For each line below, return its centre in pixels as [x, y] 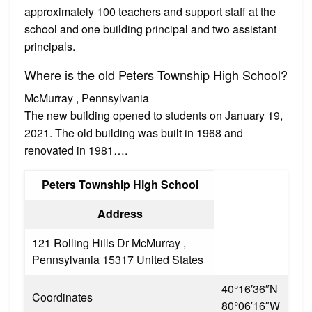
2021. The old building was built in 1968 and [134, 132]
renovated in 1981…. [76, 150]
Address [120, 213]
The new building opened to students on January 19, [154, 115]
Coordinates [62, 297]
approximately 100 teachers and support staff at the [150, 11]
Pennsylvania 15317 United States [118, 259]
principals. [50, 46]
